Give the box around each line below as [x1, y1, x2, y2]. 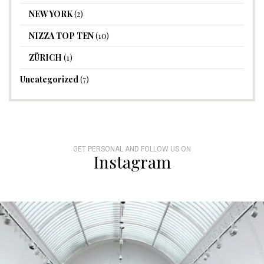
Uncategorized [20, 74, 78, 85]
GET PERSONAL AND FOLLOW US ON [73, 145, 191, 154]
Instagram [93, 151, 171, 173]
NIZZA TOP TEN [29, 30, 94, 42]
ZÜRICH [29, 52, 62, 64]
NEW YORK [29, 8, 72, 20]
